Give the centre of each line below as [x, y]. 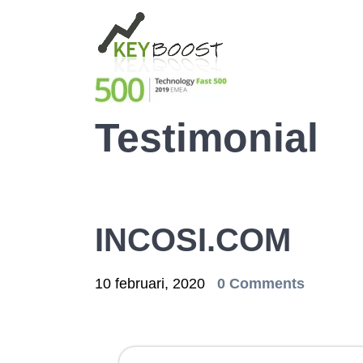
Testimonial [207, 138]
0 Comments [261, 284]
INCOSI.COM [193, 240]
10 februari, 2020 [152, 284]
